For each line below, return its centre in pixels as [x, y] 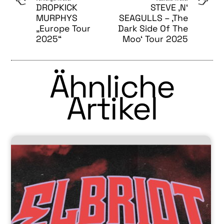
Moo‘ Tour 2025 [155, 39]
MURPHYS [57, 18]
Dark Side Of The [153, 28]
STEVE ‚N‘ [169, 7]
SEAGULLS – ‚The [153, 18]
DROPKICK [57, 7]
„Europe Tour [63, 28]
